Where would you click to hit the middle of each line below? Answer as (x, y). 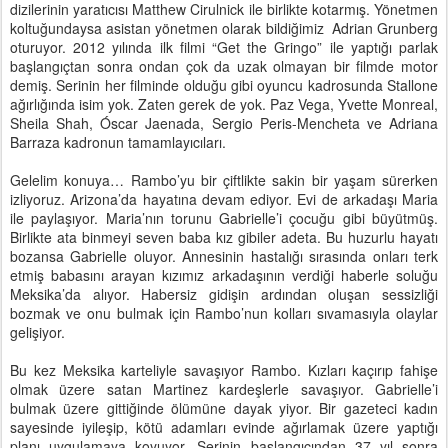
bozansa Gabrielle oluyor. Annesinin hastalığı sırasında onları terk (224, 256)
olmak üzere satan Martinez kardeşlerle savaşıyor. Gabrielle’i (224, 389)
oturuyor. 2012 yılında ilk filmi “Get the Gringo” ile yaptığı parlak (224, 47)
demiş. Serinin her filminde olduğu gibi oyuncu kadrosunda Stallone (224, 85)
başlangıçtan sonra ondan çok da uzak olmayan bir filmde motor (224, 66)
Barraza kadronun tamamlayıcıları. (118, 142)
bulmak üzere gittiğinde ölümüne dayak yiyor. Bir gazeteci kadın (224, 408)
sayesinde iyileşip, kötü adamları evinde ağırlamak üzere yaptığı (224, 427)
